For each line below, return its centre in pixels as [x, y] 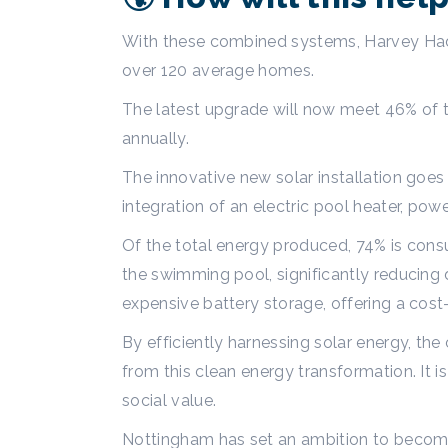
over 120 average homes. [218, 70]
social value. [169, 400]
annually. [155, 138]
